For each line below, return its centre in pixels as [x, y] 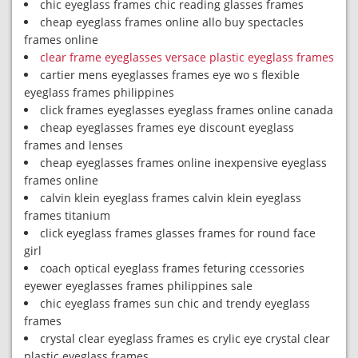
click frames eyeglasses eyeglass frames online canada [187, 110]
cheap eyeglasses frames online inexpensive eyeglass [183, 163]
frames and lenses [74, 145]
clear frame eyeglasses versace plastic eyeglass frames [187, 57]
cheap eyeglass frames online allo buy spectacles [172, 22]
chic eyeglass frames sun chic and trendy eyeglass [175, 303]
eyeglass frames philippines [99, 92]
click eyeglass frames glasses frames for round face [178, 233]
